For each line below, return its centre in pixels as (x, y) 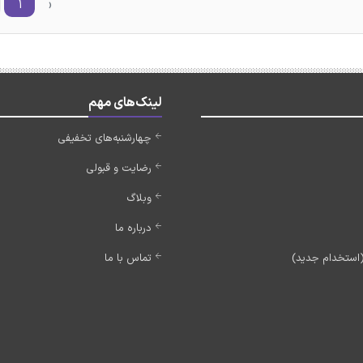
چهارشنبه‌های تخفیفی (105, 139)
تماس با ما (128, 258)
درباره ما (133, 228)
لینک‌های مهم (125, 103)
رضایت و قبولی (119, 169)
